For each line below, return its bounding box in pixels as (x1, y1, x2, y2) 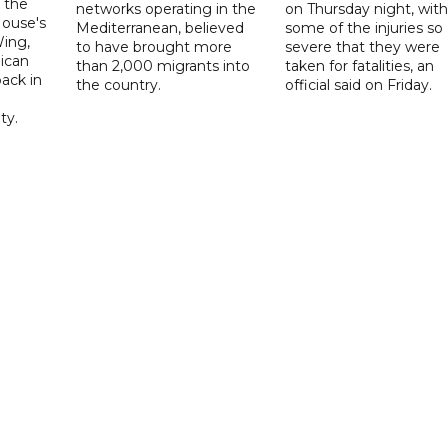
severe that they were (284, 37, 440, 56)
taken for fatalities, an (284, 56, 434, 75)
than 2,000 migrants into (76, 56, 251, 75)
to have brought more (76, 37, 233, 56)
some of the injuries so (284, 18, 443, 37)
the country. (76, 75, 162, 94)
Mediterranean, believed (76, 18, 245, 37)
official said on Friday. (284, 75, 432, 94)
